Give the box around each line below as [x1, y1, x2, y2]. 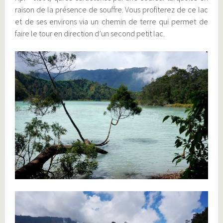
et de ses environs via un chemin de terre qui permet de [15, 16, 208, 26]
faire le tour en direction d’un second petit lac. [15, 28, 165, 38]
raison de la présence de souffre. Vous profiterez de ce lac [15, 4, 208, 14]
